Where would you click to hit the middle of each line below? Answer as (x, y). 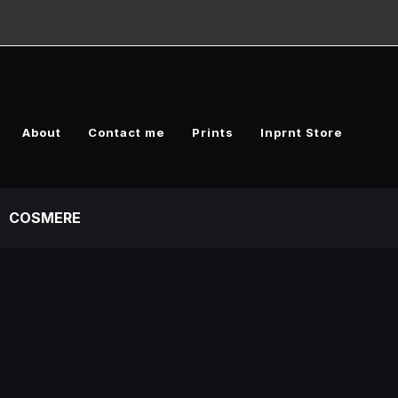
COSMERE (44, 218)
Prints (213, 132)
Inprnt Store (302, 132)
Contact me (127, 132)
